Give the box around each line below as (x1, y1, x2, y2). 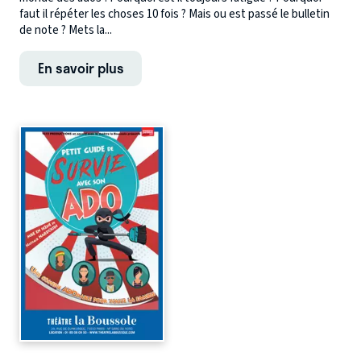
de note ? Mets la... (19, 21, 112, 39)
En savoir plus (37, 56, 124, 78)
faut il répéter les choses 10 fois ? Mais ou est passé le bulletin (19, 5, 330, 23)
